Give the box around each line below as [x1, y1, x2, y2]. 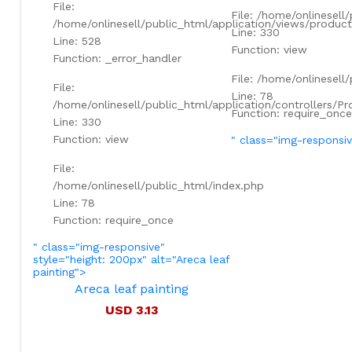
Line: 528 [52, 34, 101, 47]
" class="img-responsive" [32, 240, 165, 253]
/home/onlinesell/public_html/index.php [52, 178, 264, 192]
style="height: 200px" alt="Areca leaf [32, 252, 229, 266]
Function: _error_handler [52, 51, 181, 64]
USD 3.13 [104, 302, 159, 317]
